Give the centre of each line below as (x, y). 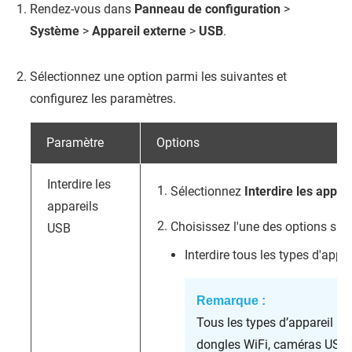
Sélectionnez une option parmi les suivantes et (158, 77)
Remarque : (231, 301)
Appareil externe (139, 31)
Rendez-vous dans (82, 9)
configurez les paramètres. (103, 99)
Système (55, 31)
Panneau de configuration (207, 9)
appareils (73, 206)
